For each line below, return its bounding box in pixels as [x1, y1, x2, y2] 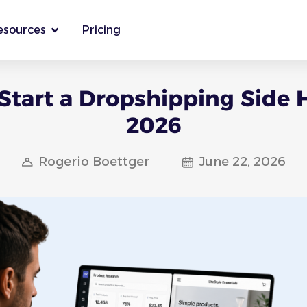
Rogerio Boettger [38, 154, 149, 169]
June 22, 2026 [198, 154, 286, 169]
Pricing [82, 23, 121, 36]
